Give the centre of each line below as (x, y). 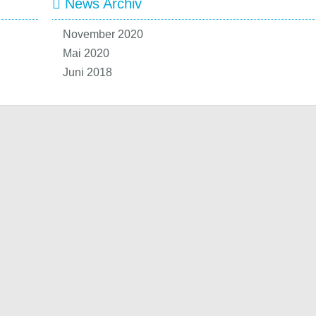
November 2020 (103, 34)
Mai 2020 (86, 53)
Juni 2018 (87, 72)
